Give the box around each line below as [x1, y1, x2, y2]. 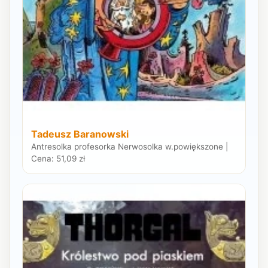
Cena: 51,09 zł [31, 154, 86, 164]
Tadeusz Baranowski [31, 128, 129, 141]
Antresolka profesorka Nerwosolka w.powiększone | [31, 142, 229, 152]
